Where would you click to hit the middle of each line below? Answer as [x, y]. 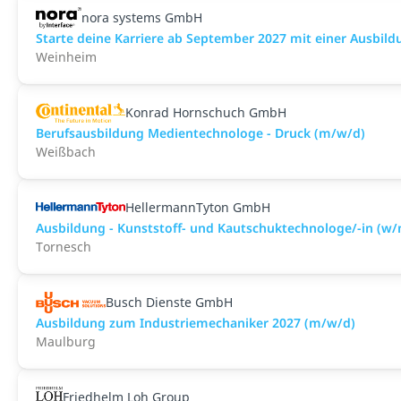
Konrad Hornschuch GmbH [206, 112]
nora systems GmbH [141, 17]
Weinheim [66, 57]
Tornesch [64, 247]
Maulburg [66, 341]
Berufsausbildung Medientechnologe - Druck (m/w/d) [200, 133]
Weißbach [66, 152]
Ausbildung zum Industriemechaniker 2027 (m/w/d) [196, 323]
